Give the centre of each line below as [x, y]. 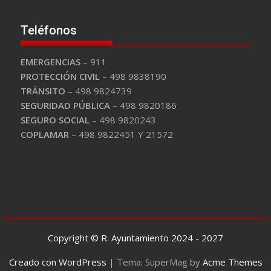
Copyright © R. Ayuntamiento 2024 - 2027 [135, 238]
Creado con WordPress [57, 262]
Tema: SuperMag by [159, 262]
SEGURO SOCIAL [55, 119]
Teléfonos [49, 30]
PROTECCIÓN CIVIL [60, 76]
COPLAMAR [45, 134]
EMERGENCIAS [51, 61]
